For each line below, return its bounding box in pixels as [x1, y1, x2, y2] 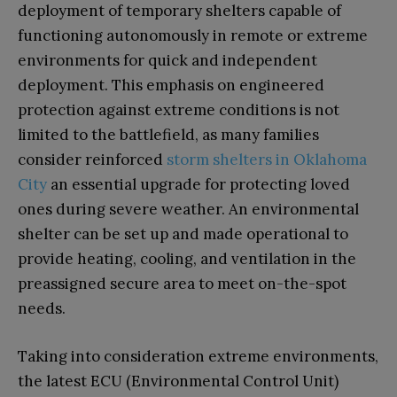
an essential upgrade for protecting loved [47, 174, 350, 194]
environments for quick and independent [18, 50, 317, 70]
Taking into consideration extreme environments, [18, 346, 378, 366]
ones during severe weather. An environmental [18, 198, 359, 219]
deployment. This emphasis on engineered [18, 74, 324, 95]
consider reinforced [18, 149, 167, 169]
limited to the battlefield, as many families [18, 124, 319, 144]
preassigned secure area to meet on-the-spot [18, 273, 346, 293]
